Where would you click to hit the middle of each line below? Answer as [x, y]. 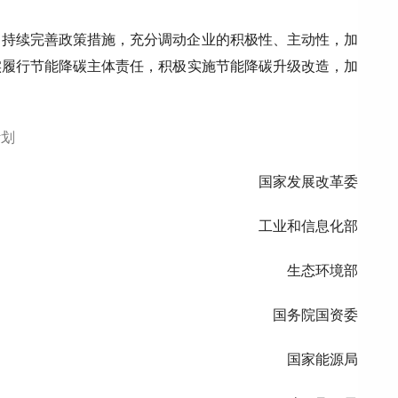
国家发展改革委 [308, 182]
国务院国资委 [315, 315]
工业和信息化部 [308, 226]
